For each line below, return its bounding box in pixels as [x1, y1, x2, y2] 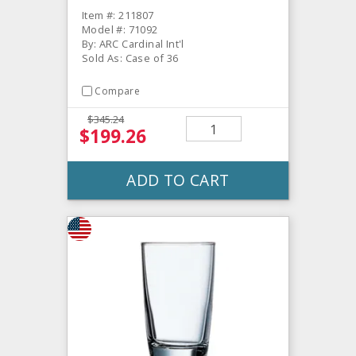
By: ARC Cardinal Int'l [82, 36, 184, 51]
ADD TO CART [126, 169, 230, 191]
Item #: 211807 [82, 7, 154, 22]
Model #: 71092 [82, 21, 158, 37]
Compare [95, 83, 141, 98]
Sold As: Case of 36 [82, 50, 179, 65]
